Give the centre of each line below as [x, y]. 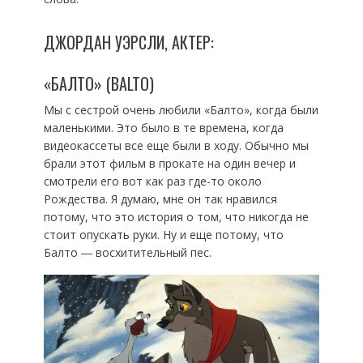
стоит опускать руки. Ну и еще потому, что [163, 234]
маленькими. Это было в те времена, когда [163, 127]
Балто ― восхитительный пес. [127, 252]
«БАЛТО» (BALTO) [98, 83]
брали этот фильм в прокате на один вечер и [169, 163]
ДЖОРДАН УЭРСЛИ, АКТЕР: [128, 42]
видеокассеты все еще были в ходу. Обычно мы [176, 145]
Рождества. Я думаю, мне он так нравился [160, 199]
